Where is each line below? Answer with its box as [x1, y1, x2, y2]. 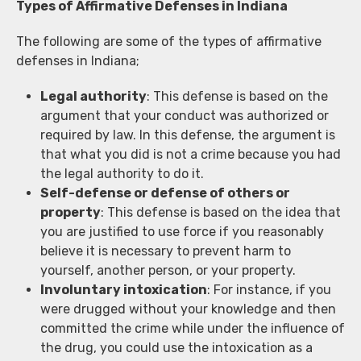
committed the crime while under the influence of [40, 320, 345, 336]
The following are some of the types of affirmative [16, 33, 322, 49]
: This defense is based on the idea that [101, 204, 341, 220]
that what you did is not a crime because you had [40, 146, 341, 162]
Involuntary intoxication [40, 281, 207, 297]
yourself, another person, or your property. [40, 262, 296, 278]
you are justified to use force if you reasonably [40, 223, 324, 239]
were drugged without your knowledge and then [40, 301, 336, 317]
